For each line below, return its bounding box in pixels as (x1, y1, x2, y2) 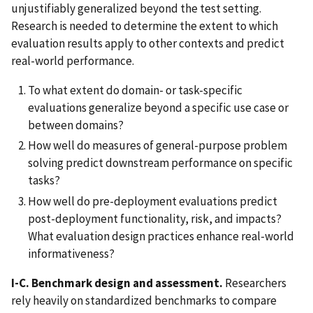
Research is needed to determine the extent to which (11, 18, 278, 34)
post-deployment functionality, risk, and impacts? (28, 210, 282, 226)
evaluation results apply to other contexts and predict (11, 36, 284, 52)
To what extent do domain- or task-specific (28, 82, 242, 99)
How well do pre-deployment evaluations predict (28, 193, 277, 209)
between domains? (28, 117, 124, 133)
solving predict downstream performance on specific (28, 155, 293, 171)
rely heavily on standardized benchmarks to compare (11, 292, 277, 308)
